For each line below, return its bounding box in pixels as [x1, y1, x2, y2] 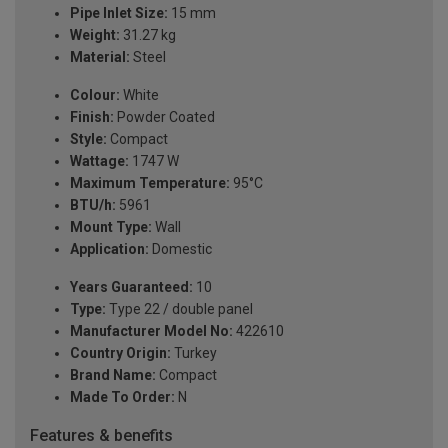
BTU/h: [70, 196, 116, 213]
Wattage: [70, 152, 129, 169]
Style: [70, 130, 107, 147]
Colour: [70, 86, 120, 103]
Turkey [171, 344, 217, 361]
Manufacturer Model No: [70, 322, 233, 339]
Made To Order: [70, 388, 175, 405]
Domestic [149, 240, 212, 257]
